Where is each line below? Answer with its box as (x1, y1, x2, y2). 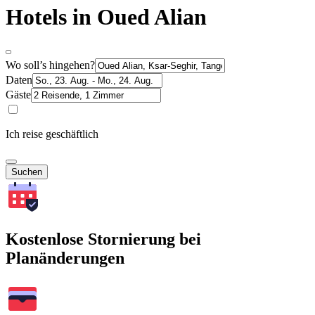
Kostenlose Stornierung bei (6, 229, 201, 248)
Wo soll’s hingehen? (6, 58, 95, 71)
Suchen (11, 166, 42, 177)
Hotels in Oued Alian (6, 4, 207, 30)
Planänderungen (6, 248, 124, 267)
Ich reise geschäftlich (6, 127, 98, 140)
